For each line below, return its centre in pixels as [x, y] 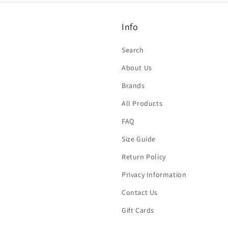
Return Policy [144, 157]
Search [133, 50]
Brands [133, 85]
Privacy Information [154, 175]
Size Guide [139, 139]
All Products [142, 103]
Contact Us [140, 192]
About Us [137, 68]
